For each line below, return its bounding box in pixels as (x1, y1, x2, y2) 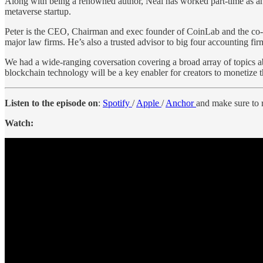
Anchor (166, 97, 196, 108)
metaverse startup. (5, 6, 71, 16)
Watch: (5, 117, 33, 128)
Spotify (103, 97, 132, 108)
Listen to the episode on (5, 97, 98, 108)
